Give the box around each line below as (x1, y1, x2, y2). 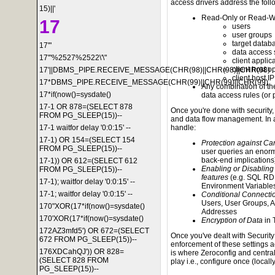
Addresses (201, 207, 237, 217)
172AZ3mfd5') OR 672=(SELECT (39, 227, 149, 235)
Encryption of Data (201, 216, 263, 225)
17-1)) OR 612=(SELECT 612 (39, 157, 137, 165)
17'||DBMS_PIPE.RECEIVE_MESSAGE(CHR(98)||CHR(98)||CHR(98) (39, 66, 270, 74)
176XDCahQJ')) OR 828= (39, 247, 124, 256)
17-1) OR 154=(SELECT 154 (39, 136, 135, 144)
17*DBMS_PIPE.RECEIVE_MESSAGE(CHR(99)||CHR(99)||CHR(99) (39, 78, 268, 87)
